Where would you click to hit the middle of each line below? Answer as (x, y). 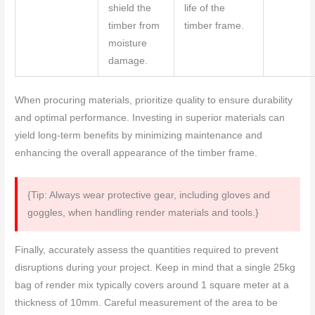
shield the (129, 8)
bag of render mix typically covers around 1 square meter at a (152, 285)
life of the (204, 8)
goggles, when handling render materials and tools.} (143, 213)
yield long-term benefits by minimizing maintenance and (139, 135)
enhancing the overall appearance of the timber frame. (136, 153)
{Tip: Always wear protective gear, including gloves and (148, 195)
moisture (127, 44)
